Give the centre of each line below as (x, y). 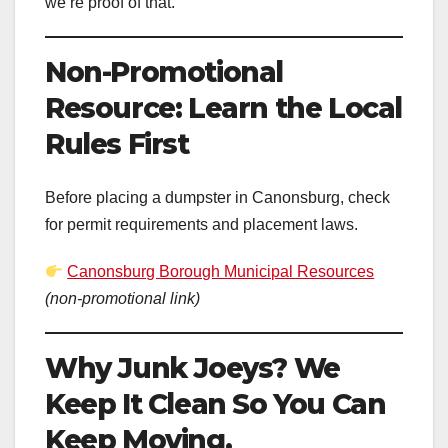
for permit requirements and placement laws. (201, 225)
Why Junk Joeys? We (192, 368)
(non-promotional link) (122, 299)
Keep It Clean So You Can (215, 404)
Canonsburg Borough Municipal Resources (221, 272)
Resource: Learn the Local (224, 107)
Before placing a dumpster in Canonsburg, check (217, 198)
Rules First (117, 143)
